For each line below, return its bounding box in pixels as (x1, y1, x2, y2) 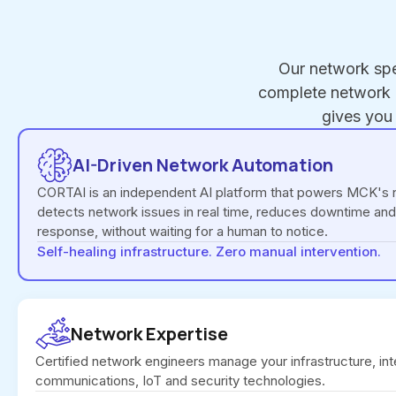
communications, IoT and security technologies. (35, 372, 325, 389)
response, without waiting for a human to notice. (37, 223, 328, 240)
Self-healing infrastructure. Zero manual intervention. (37, 243, 381, 260)
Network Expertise (71, 322, 228, 346)
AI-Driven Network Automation (72, 153, 333, 177)
